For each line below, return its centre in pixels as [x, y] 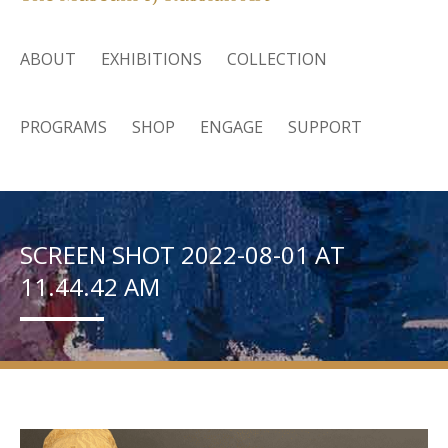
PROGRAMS [63, 126]
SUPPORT [325, 126]
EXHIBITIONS [151, 58]
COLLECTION [277, 58]
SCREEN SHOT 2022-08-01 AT [182, 254]
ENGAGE [231, 126]
